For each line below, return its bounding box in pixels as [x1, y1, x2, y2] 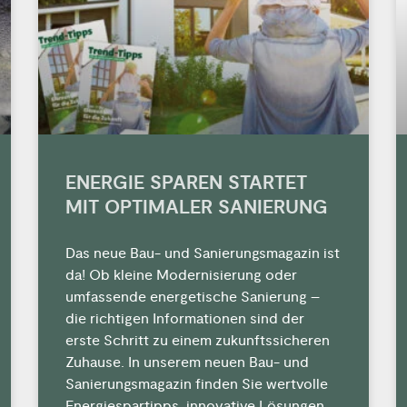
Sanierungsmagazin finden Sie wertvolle [65, 374, 329, 393]
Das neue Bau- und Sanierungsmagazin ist [65, 243, 341, 263]
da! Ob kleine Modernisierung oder [65, 265, 298, 284]
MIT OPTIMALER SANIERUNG [65, 194, 329, 220]
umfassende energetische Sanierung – [65, 287, 321, 306]
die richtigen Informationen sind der [65, 309, 305, 328]
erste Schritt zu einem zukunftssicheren [65, 331, 331, 350]
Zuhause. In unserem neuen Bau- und [65, 352, 310, 372]
